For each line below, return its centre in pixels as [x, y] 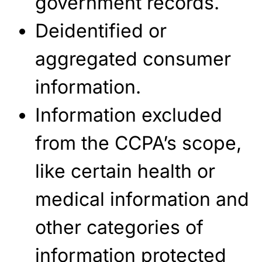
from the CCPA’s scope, [138, 143]
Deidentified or [101, 31]
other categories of [119, 227]
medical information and [142, 199]
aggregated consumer [133, 59]
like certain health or [125, 171]
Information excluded [129, 115]
